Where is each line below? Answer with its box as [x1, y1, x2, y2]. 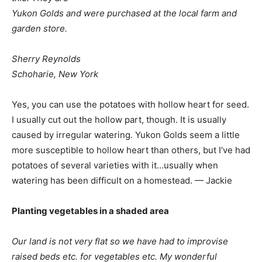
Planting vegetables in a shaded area [12, 205, 169, 216]
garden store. [12, 23, 67, 34]
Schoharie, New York [12, 68, 98, 80]
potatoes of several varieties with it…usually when [12, 160, 218, 171]
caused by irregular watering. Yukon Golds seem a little [12, 129, 240, 140]
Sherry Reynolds [12, 53, 81, 64]
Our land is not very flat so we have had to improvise [12, 236, 228, 247]
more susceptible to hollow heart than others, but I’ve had [12, 144, 250, 156]
